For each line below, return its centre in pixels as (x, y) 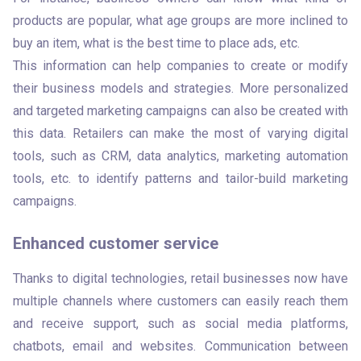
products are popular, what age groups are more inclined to (180, 21)
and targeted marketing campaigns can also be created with (180, 111)
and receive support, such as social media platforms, (180, 324)
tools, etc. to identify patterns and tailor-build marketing (180, 178)
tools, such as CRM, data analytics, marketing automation (180, 156)
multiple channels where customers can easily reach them (180, 301)
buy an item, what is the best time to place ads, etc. (158, 43)
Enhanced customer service (116, 243)
